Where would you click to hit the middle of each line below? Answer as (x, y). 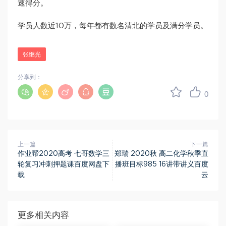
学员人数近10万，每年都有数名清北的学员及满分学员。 (113, 26)
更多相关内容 (43, 215)
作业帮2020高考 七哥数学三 (64, 154)
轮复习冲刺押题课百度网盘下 (64, 164)
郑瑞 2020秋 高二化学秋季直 (161, 154)
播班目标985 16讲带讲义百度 (162, 164)
